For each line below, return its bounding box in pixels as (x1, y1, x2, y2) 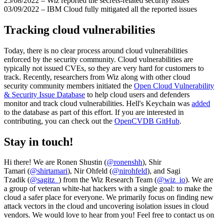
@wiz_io (157, 175, 185, 184)
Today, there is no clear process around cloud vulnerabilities (4, 46, 188, 55)
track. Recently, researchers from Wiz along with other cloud (4, 72, 190, 81)
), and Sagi (147, 167, 180, 175)
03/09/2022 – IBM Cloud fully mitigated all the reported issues (4, 4, 197, 13)
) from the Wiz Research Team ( (59, 175, 157, 184)
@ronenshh (107, 158, 142, 167)
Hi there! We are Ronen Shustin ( (4, 158, 107, 167)
